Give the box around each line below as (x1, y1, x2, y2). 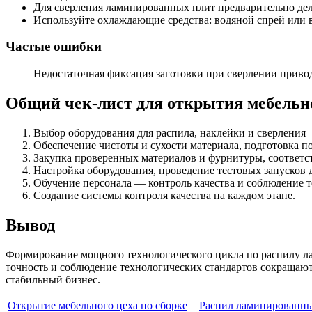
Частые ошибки (6, 39, 102, 54)
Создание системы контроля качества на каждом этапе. (33, 189, 295, 201)
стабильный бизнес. (6, 273, 100, 286)
